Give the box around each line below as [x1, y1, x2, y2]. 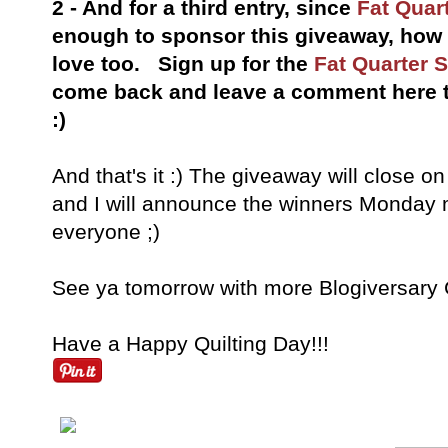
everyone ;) [52, 220, 160, 244]
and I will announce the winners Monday [52, 192, 436, 216]
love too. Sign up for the [52, 52, 314, 76]
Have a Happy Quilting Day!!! [52, 332, 329, 356]
